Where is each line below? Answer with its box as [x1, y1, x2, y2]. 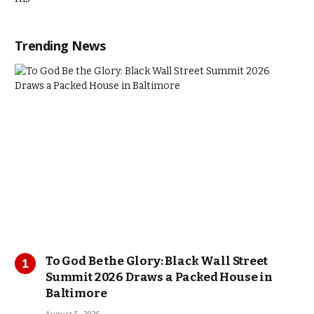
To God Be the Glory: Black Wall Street [46, 254, 268, 269]
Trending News [15, 37, 105, 54]
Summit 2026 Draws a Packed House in [46, 270, 273, 285]
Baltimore [46, 286, 107, 301]
